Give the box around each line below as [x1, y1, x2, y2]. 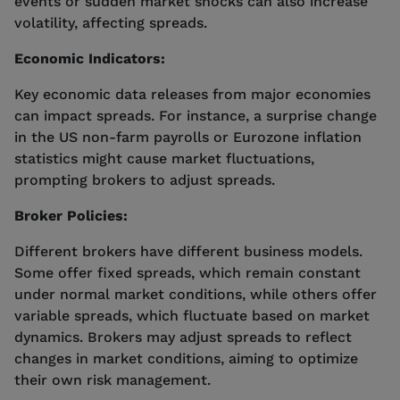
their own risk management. [14, 371, 211, 388]
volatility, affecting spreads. [14, 13, 207, 31]
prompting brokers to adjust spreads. [14, 171, 275, 188]
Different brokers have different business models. [14, 242, 362, 260]
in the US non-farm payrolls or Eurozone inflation [14, 128, 362, 146]
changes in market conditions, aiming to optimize [14, 349, 358, 367]
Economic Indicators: [14, 49, 165, 67]
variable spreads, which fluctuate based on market [14, 306, 370, 324]
